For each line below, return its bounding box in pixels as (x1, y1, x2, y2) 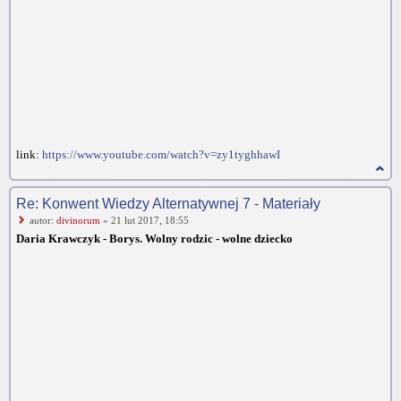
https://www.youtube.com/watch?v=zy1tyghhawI (42, 148, 280, 161)
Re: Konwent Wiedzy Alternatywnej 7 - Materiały (16, 196, 320, 211)
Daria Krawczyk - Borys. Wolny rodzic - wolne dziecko (16, 232, 293, 245)
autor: (30, 215, 56, 226)
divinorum (56, 215, 100, 226)
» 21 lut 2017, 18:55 (100, 215, 189, 226)
